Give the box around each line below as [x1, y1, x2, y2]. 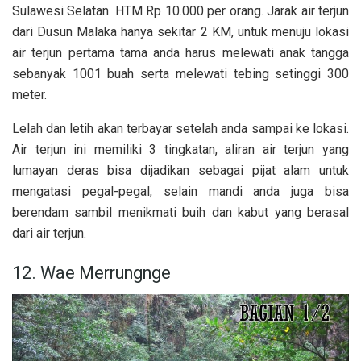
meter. [12, 86, 47, 102]
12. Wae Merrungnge [12, 263, 171, 284]
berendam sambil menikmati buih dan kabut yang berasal [12, 204, 349, 220]
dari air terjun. [12, 225, 86, 241]
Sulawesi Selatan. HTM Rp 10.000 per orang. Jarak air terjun [12, 2, 349, 19]
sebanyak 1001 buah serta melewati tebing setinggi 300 [12, 65, 349, 81]
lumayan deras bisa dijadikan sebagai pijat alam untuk [12, 162, 349, 178]
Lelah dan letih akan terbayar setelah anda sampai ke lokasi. [12, 120, 349, 136]
